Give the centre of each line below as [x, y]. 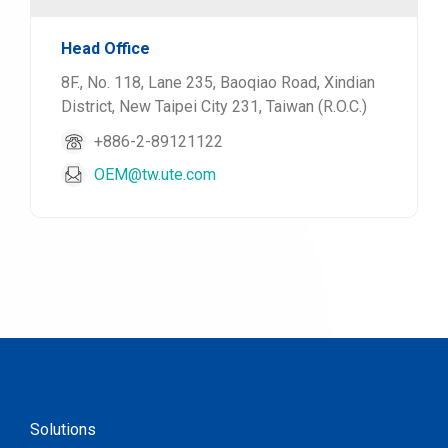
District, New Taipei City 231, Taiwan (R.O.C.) [214, 106]
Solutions [63, 429]
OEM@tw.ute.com [155, 174]
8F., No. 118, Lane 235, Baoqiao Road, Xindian [218, 82]
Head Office [105, 48]
